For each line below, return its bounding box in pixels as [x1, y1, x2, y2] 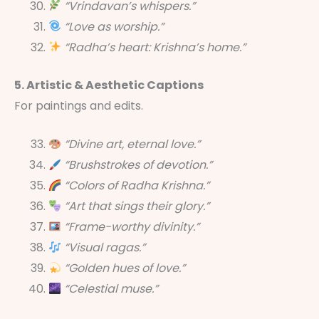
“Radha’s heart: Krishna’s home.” [64, 38, 246, 56]
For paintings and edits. [14, 97, 143, 114]
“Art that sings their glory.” [64, 198, 210, 215]
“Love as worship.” [64, 18, 164, 35]
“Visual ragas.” [64, 239, 146, 256]
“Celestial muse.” [64, 281, 159, 298]
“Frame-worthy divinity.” [64, 219, 200, 236]
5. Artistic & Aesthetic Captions [14, 76, 204, 93]
